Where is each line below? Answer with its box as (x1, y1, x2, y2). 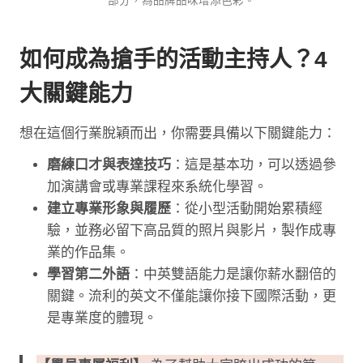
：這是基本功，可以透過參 (171, 157, 336, 173)
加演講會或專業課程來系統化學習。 (47, 179, 267, 195)
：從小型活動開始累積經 (171, 201, 322, 217)
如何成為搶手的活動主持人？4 (19, 47, 327, 73)
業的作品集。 (47, 245, 130, 261)
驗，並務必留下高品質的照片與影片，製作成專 (47, 223, 336, 239)
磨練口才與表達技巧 (47, 157, 171, 173)
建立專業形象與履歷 (47, 201, 171, 217)
